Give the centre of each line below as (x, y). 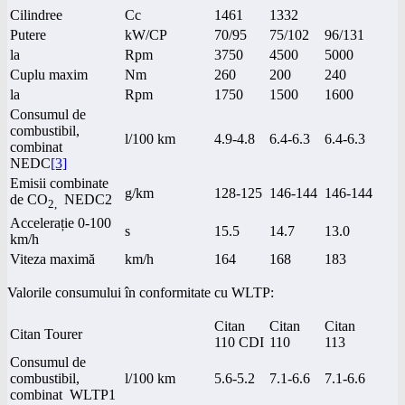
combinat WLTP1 (63, 394)
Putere (28, 34)
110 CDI (239, 342)
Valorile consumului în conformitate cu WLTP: (141, 292)
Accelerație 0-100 (61, 222)
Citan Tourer (46, 334)
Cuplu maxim (49, 74)
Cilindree (36, 14)
